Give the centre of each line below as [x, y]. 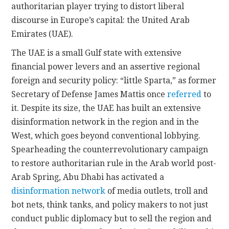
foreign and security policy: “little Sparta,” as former [114, 80]
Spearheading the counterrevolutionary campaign [110, 149]
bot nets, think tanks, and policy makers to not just [110, 204]
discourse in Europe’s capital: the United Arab [101, 20]
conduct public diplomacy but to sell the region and [112, 218]
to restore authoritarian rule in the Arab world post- [114, 163]
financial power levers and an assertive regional [106, 66]
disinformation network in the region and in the [105, 122]
